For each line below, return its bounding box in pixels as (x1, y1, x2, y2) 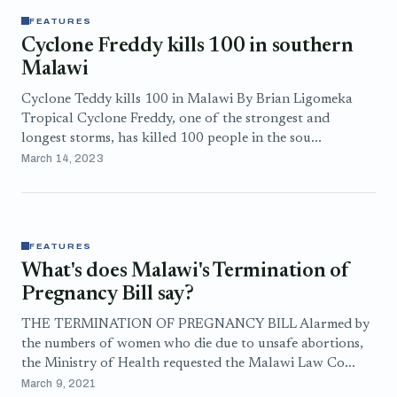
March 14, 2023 (21, 152, 104, 165)
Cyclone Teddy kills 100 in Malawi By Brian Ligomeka (21, 92, 353, 106)
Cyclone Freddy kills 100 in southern (21, 36, 354, 57)
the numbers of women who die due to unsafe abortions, (21, 337, 363, 351)
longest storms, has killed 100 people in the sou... (21, 131, 322, 145)
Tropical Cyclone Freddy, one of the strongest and (21, 112, 330, 126)
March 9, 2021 (21, 378, 97, 390)
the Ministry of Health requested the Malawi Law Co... (21, 356, 355, 370)
